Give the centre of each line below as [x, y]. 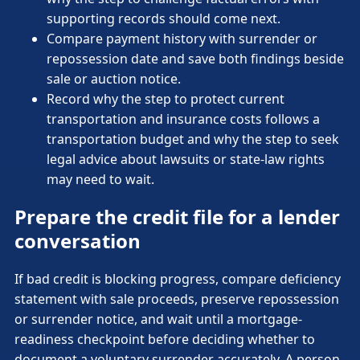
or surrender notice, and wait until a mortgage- [158, 319]
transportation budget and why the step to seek [193, 139]
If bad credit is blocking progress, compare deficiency [178, 279]
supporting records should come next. [164, 18]
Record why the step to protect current [166, 98]
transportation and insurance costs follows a [183, 119]
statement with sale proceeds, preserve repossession [177, 299]
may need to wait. [100, 179]
